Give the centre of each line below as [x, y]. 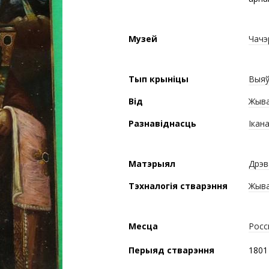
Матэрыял [152, 164]
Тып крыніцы [159, 79]
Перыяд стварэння [171, 250]
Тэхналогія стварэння [178, 186]
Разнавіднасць [162, 123]
